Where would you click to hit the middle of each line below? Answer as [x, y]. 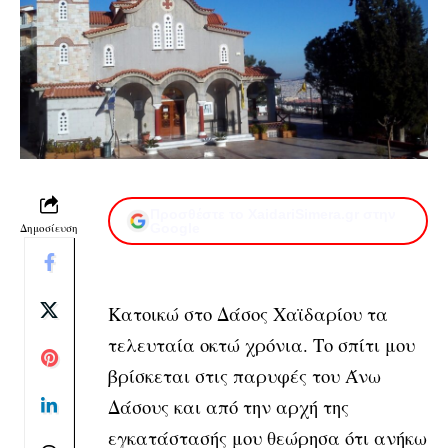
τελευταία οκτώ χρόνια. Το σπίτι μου [261, 344]
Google [175, 227]
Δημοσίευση [49, 227]
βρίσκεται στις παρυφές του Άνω [244, 375]
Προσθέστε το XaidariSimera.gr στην [273, 213]
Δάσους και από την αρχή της [228, 406]
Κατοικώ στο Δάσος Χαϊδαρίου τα [248, 313]
